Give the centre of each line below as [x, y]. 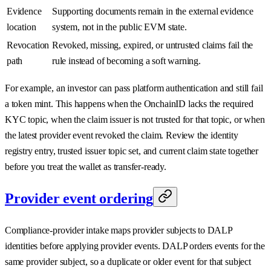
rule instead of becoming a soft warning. [126, 61]
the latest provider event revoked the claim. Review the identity [122, 135]
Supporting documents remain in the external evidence [153, 11]
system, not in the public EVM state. [119, 27]
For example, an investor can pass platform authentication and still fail [134, 88]
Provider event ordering [79, 199]
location [21, 27]
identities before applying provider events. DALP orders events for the [135, 246]
